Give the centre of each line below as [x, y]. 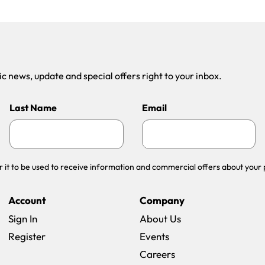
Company [162, 200]
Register [27, 236]
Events [154, 236]
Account [27, 200]
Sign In [23, 219]
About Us [160, 219]
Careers [157, 254]
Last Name [33, 108]
